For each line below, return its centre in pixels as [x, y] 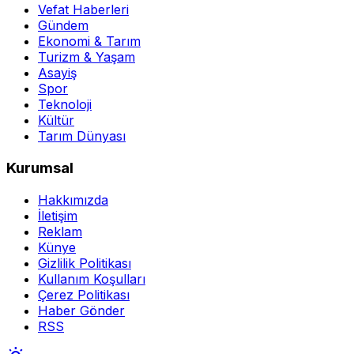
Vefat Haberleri [83, 10]
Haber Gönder [81, 310]
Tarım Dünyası [82, 136]
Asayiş [57, 73]
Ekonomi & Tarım [89, 41]
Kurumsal [40, 168]
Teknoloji [65, 105]
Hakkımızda [73, 200]
